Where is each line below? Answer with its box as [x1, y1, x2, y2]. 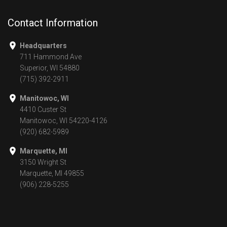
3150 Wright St [20, 158, 66, 167]
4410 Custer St [20, 105, 66, 114]
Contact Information [8, 17, 98, 29]
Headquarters [20, 42, 67, 50]
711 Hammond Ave [20, 53, 82, 61]
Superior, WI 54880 [20, 64, 80, 72]
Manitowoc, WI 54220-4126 [20, 117, 107, 125]
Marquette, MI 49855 [20, 169, 84, 178]
